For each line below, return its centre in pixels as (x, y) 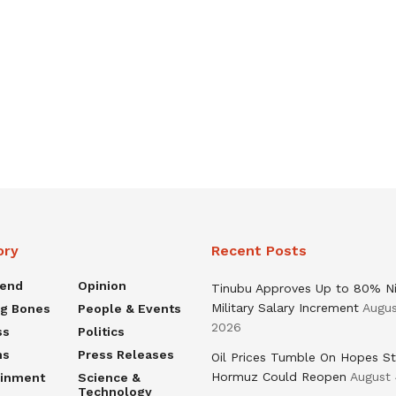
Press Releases (126, 355)
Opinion (102, 286)
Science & (109, 378)
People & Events (129, 309)
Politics (101, 332)
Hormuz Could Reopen (279, 377)
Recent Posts (259, 251)
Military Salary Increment (285, 308)
